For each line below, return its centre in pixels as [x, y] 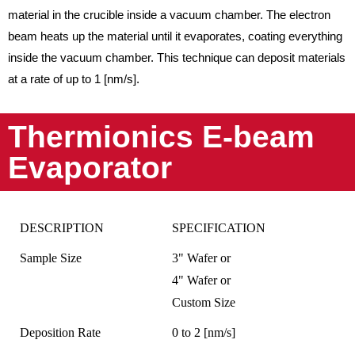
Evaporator [90, 168]
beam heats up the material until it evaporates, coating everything [175, 36]
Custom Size [204, 302]
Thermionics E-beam [161, 137]
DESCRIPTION [62, 227]
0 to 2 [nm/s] [204, 332]
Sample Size [51, 258]
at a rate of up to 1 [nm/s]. [74, 79]
